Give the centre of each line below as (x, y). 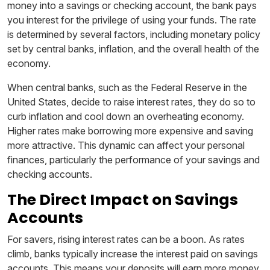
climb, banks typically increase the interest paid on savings (133, 253)
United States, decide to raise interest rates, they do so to (131, 102)
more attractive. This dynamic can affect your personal (126, 145)
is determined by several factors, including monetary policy (134, 34)
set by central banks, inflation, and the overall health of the (133, 49)
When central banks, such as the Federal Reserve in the (127, 87)
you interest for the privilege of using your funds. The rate (132, 20)
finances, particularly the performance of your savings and (133, 159)
